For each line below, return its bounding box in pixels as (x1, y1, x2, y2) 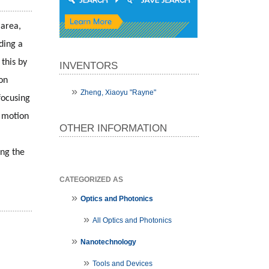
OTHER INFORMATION (59, 122, 167, 134)
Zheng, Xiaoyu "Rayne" (80, 88, 156, 97)
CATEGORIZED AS (59, 175, 123, 184)
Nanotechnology (80, 238, 136, 247)
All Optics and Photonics (92, 216, 172, 225)
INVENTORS (59, 60, 118, 72)
